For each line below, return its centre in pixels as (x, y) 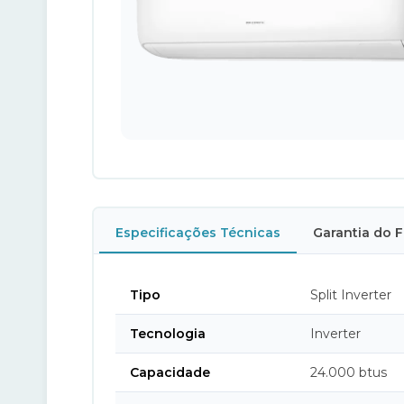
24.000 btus (349, 372)
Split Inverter (351, 295)
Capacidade (170, 372)
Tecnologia (168, 334)
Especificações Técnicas (198, 233)
